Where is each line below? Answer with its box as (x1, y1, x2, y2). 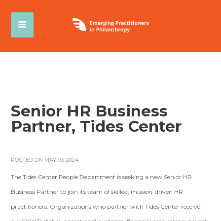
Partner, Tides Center (11, 117, 182, 136)
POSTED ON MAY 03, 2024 (11, 156, 79, 163)
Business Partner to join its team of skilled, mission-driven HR (11, 188, 184, 195)
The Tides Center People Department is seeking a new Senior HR (11, 173, 192, 181)
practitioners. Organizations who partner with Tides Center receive (11, 203, 201, 210)
